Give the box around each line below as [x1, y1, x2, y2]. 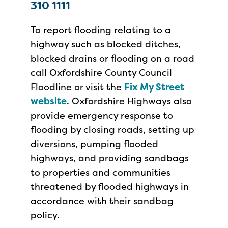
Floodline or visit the [31, 80, 124, 93]
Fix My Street [124, 80, 184, 93]
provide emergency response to [31, 109, 173, 122]
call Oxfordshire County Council [31, 66, 172, 79]
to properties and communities [31, 166, 170, 179]
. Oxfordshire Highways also [67, 95, 192, 107]
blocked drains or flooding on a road [31, 52, 194, 65]
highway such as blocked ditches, [31, 38, 181, 50]
